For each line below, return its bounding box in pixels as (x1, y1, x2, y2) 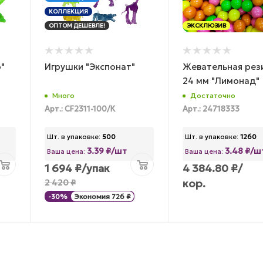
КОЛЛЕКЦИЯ (49, 7, 89, 15)
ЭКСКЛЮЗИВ (187, 21, 226, 29)
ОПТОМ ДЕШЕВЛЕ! (49, 21, 106, 29)
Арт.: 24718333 (183, 104, 240, 114)
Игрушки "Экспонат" (45, 60, 136, 72)
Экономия (74, 192, 110, 201)
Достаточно (190, 91, 235, 100)
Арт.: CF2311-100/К (45, 104, 116, 114)
